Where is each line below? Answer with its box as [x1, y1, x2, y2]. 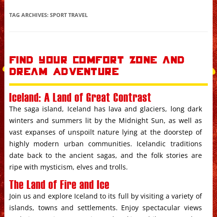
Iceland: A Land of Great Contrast [9, 91, 152, 103]
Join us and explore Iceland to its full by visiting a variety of [9, 191, 202, 201]
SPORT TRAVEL [49, 11, 88, 18]
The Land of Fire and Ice [9, 178, 109, 190]
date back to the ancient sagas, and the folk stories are [9, 151, 202, 160]
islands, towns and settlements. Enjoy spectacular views [9, 203, 202, 212]
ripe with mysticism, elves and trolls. [9, 162, 128, 171]
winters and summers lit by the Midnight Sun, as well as [9, 116, 202, 125]
